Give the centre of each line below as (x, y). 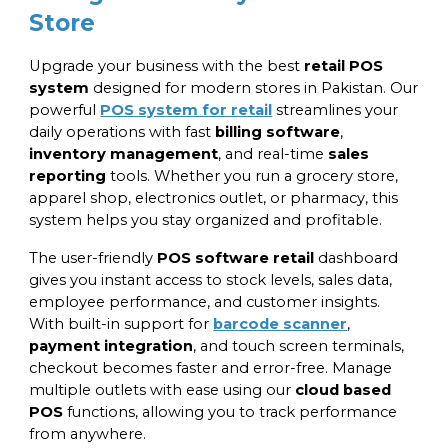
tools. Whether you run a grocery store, (252, 176)
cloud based (343, 390)
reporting (68, 176)
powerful (65, 110)
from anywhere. (88, 434)
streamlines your (335, 110)
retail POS (344, 66)
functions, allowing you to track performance (230, 412)
